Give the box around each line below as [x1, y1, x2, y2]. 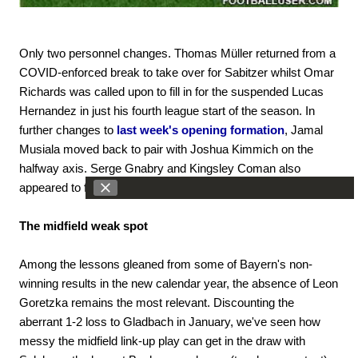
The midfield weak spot [19, 218, 148, 233]
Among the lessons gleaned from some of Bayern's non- [19, 257, 312, 271]
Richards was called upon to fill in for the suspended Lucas [19, 84, 324, 98]
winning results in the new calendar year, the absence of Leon [19, 276, 338, 290]
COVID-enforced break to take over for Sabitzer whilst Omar [19, 65, 334, 79]
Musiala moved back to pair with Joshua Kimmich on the [19, 141, 313, 156]
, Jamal [284, 122, 323, 137]
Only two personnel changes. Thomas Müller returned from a [19, 46, 336, 60]
